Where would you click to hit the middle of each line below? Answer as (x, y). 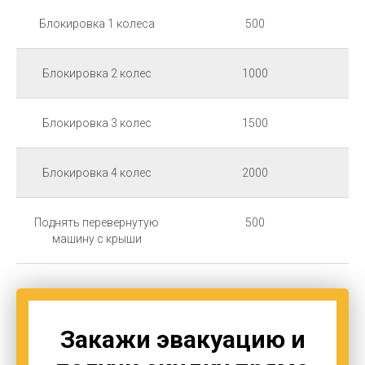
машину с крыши (97, 238)
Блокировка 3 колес (97, 123)
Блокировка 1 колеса (97, 23)
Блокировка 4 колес (97, 172)
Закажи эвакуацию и (182, 339)
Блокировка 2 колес (97, 73)
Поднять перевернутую (97, 222)
